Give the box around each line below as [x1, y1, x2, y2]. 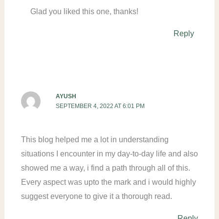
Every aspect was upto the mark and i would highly [21, 177, 196, 186]
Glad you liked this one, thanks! [30, 7, 138, 16]
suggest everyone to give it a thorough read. [21, 192, 172, 200]
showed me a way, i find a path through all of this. [21, 163, 190, 172]
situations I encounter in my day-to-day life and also [21, 149, 198, 158]
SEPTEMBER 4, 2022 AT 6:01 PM [55, 103, 145, 110]
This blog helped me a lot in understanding [21, 135, 169, 144]
